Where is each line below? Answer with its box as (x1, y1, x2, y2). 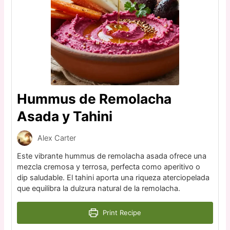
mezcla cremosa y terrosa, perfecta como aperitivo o (17, 162, 201, 172)
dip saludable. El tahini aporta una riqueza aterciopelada (17, 173, 210, 183)
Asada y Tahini (17, 108, 113, 125)
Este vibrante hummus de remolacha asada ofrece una (17, 151, 207, 161)
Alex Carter (37, 133, 76, 143)
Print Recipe (100, 208, 141, 217)
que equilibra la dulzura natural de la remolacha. (17, 184, 181, 194)
